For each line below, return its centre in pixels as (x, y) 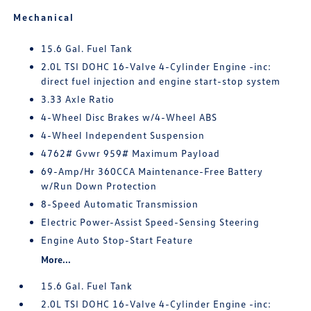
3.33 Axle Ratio (78, 99)
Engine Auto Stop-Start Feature (117, 240)
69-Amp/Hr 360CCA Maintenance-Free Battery (152, 171)
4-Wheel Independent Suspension (123, 135)
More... (56, 259)
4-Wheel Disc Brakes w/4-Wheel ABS (129, 117)
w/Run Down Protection (99, 186)
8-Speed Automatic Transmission (120, 204)
